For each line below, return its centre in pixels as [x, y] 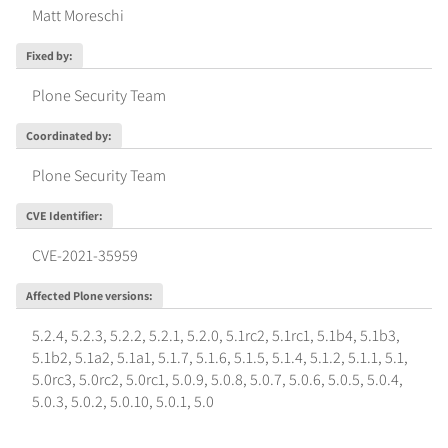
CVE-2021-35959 [85, 255]
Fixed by [47, 55]
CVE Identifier [62, 215]
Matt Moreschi [78, 15]
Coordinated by [66, 135]
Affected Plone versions [87, 295]
